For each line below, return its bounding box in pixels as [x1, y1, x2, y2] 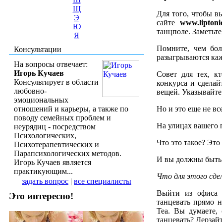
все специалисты [74, 176, 131, 185]
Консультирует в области [14, 77, 99, 86]
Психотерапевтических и [14, 140, 99, 149]
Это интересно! [9, 190, 73, 201]
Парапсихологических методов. [14, 149, 121, 158]
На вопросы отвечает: [14, 59, 88, 68]
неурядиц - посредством [14, 122, 96, 131]
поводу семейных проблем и [14, 113, 111, 122]
